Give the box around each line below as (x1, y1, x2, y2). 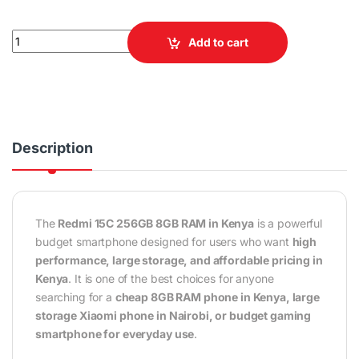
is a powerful (253, 216, 323, 230)
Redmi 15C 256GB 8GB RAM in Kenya (58, 216, 254, 230)
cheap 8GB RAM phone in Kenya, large (115, 289, 320, 304)
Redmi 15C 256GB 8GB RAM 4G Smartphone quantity (11, 28, 294, 42)
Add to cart (188, 35, 249, 50)
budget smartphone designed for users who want (35, 234, 292, 248)
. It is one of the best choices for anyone (68, 271, 274, 285)
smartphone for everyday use (35, 326, 195, 341)
